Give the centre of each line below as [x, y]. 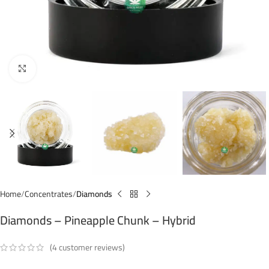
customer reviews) [91, 247]
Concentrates [49, 194]
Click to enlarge [60, 68]
